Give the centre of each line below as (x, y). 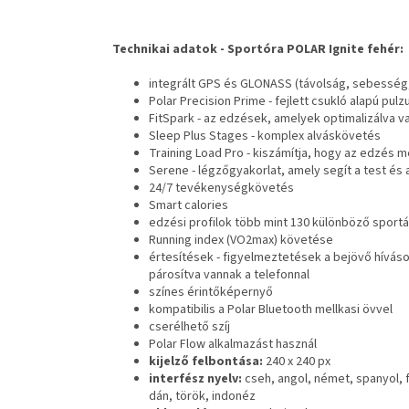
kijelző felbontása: (206, 361)
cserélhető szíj (189, 326)
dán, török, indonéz (202, 396)
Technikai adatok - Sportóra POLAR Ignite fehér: (258, 49)
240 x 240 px (297, 361)
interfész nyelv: (195, 378)
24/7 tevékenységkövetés (221, 188)
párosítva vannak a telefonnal (229, 274)
